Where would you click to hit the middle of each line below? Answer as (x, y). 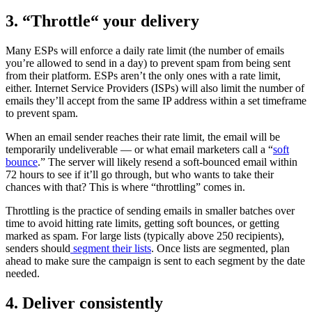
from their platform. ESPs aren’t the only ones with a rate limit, (143, 76)
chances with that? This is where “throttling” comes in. (125, 187)
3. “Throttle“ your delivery (102, 21)
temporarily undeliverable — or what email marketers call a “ (139, 150)
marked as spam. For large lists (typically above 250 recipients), (145, 236)
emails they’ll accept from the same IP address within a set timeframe (156, 101)
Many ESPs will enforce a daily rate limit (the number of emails (145, 51)
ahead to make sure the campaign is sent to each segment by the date (155, 261)
